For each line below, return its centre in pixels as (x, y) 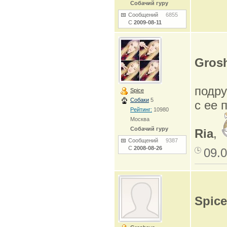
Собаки (140, 100)
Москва (140, 119)
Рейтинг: (141, 109)
